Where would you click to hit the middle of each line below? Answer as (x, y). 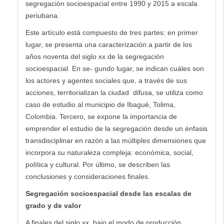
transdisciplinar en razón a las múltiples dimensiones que (116, 140)
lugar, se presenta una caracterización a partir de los (109, 44)
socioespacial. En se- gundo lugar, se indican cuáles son (115, 68)
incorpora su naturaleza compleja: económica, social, (109, 152)
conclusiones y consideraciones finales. (88, 176)
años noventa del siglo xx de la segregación (95, 56)
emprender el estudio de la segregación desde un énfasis (116, 128)
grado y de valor (53, 205)
